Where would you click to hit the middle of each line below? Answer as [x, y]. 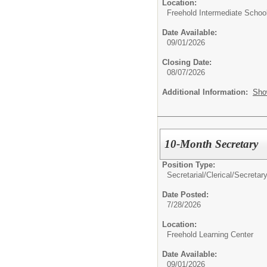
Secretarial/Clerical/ [201, 175]
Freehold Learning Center [210, 234]
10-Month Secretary [212, 144]
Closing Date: [187, 62]
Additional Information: [207, 92]
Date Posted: [185, 194]
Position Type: [189, 164]
